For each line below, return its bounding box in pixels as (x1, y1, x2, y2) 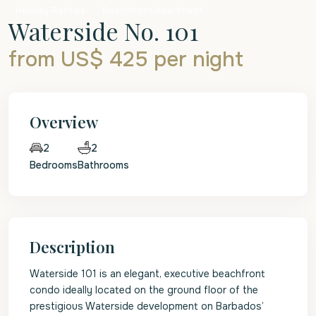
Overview (30, 111, 98, 133)
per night (154, 46, 243, 73)
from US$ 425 (8, 46, 154, 73)
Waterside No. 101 (8, 15, 198, 47)
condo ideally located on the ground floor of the (30, 284, 258, 296)
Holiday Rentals (16, 4, 85, 16)
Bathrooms (78, 159, 129, 171)
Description (30, 236, 115, 257)
